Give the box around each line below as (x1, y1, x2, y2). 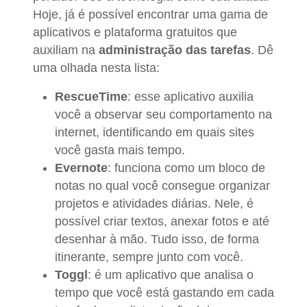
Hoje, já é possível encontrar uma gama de (33, 7, 268, 21)
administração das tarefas (99, 42, 251, 57)
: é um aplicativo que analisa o (88, 267, 254, 282)
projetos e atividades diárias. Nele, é (55, 196, 254, 210)
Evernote (55, 160, 108, 175)
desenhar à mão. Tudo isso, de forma (55, 232, 259, 246)
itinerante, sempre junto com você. (55, 249, 243, 264)
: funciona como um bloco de (108, 160, 265, 175)
